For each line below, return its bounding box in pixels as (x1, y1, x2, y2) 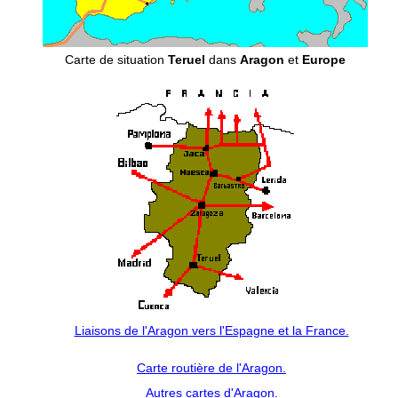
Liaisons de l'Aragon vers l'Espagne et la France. (74, 322, 349, 338)
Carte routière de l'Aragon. (137, 360, 286, 375)
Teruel (168, 52, 205, 67)
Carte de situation (65, 52, 168, 67)
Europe (302, 52, 346, 67)
